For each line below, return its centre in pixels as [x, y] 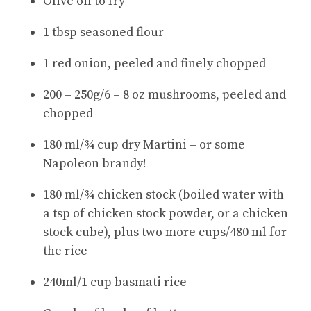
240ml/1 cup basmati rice [115, 282]
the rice [65, 251]
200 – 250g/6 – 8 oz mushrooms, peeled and [165, 94]
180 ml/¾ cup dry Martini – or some [144, 144]
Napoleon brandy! [95, 163]
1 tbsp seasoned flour [103, 32]
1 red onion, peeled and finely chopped [154, 63]
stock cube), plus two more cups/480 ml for [165, 232]
